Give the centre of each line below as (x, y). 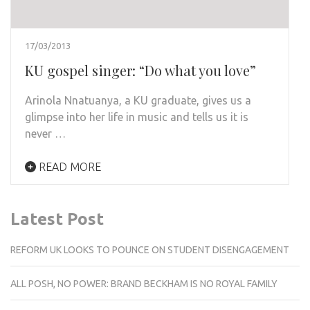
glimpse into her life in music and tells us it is (137, 117)
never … (45, 134)
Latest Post (57, 219)
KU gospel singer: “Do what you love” (140, 71)
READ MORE (69, 167)
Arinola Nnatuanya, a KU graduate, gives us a (138, 101)
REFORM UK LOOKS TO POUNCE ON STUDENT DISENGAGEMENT (150, 250)
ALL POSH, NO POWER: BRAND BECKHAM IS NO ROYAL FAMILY (144, 284)
